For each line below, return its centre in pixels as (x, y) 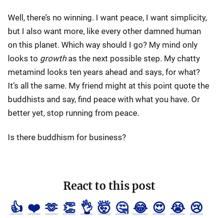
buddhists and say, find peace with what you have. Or (104, 99)
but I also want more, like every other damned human (104, 31)
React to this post (109, 186)
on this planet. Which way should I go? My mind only (103, 45)
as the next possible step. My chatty (133, 58)
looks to (24, 58)
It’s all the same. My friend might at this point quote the (109, 86)
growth (53, 58)
